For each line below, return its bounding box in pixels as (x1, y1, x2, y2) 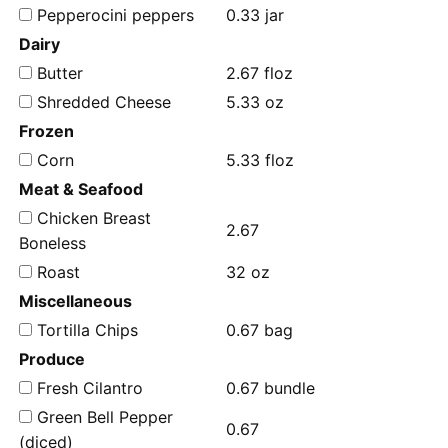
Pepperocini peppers (32, 5, 194, 25)
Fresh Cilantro (32, 378, 143, 398)
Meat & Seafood (19, 179, 143, 199)
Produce (19, 349, 85, 369)
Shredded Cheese (32, 92, 171, 112)
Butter (32, 63, 83, 83)
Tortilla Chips (32, 320, 138, 340)
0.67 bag (226, 320, 293, 340)
